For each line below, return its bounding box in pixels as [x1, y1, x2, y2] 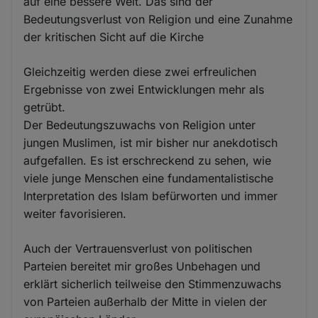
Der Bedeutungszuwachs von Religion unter [23, 117, 256, 132]
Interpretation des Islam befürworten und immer [23, 188, 278, 203]
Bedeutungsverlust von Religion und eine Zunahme [23, 11, 293, 26]
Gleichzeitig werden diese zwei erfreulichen [23, 64, 257, 79]
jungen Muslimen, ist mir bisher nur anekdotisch [23, 135, 278, 150]
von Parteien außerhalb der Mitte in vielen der [23, 294, 268, 309]
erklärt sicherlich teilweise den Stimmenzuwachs [23, 276, 282, 291]
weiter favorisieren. [23, 206, 127, 221]
